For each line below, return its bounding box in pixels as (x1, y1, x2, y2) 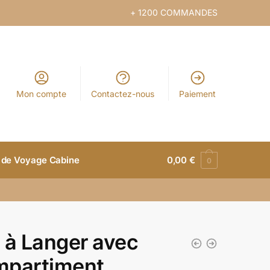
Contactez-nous (91, 89, 155, 99)
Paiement (179, 89, 216, 99)
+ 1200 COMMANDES (130, 7, 218, 17)
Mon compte (16, 89, 67, 99)
